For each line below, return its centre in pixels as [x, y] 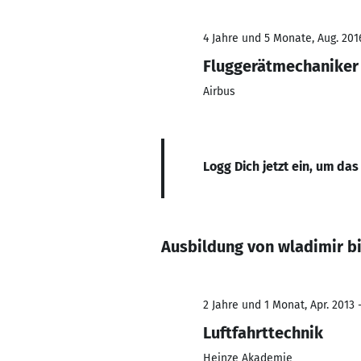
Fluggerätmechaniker [281, 66]
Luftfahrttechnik [263, 333]
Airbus [219, 91]
